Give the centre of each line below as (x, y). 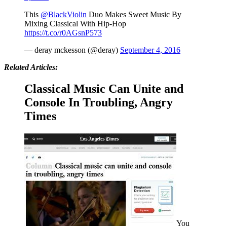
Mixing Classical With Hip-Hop (75, 23)
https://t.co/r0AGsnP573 (63, 32)
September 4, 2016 (150, 50)
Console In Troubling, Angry (99, 102)
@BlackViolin (64, 14)
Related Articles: (31, 67)
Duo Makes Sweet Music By (134, 14)
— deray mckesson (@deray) (72, 50)
